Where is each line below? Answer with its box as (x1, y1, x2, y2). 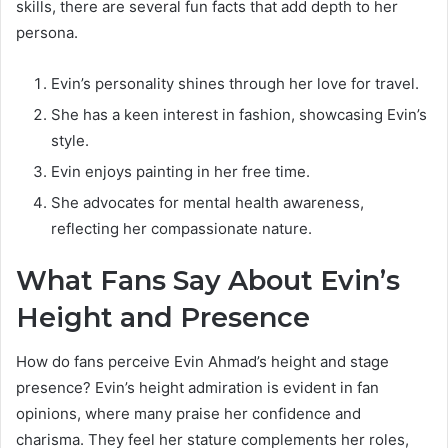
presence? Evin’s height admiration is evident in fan (16, 378, 379, 398)
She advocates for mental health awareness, (51, 192, 364, 212)
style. (51, 130, 89, 150)
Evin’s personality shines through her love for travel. (51, 73, 419, 93)
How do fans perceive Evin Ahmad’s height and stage (16, 352, 389, 372)
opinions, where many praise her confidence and (16, 404, 361, 424)
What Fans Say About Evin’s (16, 263, 400, 297)
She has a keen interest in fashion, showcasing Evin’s (51, 104, 427, 124)
